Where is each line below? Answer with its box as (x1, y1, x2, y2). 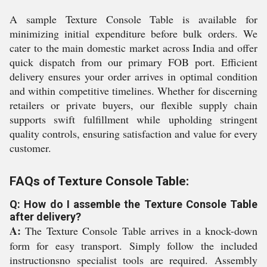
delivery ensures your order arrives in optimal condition (10, 69, 257, 83)
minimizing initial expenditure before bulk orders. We (10, 26, 257, 41)
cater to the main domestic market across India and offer (10, 41, 257, 55)
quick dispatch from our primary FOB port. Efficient (10, 55, 257, 69)
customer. (10, 141, 51, 155)
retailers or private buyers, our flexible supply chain (10, 98, 257, 112)
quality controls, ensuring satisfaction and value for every (10, 126, 257, 141)
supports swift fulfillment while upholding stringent (10, 112, 257, 126)
